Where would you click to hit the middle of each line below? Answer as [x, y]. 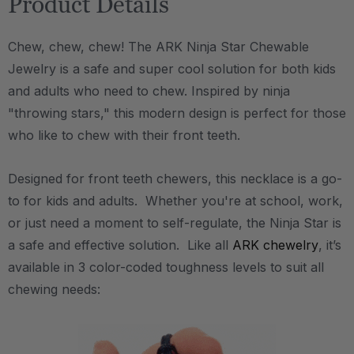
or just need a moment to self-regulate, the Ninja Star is [175, 223]
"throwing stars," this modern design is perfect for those [177, 113]
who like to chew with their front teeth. [126, 135]
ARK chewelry [275, 245]
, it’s [330, 245]
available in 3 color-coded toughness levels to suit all [166, 267]
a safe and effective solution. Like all [120, 245]
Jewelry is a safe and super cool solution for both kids [172, 69]
